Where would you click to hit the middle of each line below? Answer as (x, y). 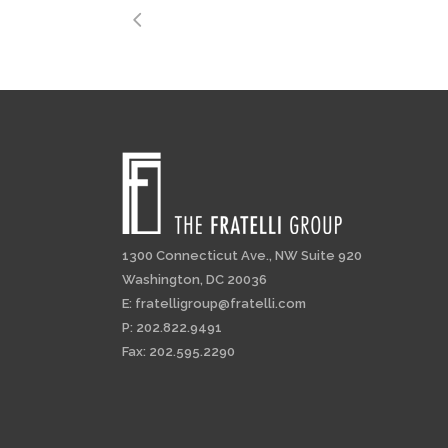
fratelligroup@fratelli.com (220, 303)
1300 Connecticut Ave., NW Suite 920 (242, 255)
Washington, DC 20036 (194, 279)
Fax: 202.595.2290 (178, 351)
